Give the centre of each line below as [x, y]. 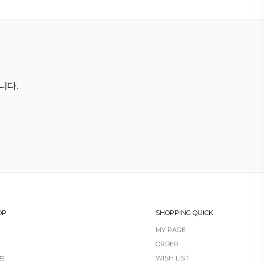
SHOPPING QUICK [184, 212]
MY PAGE [171, 230]
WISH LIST [172, 258]
